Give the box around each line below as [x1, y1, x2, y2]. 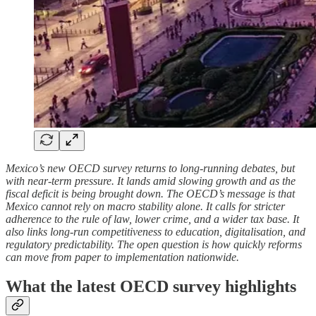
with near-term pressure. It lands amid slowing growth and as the [6, 174, 296, 187]
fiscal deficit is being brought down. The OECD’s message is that [6, 187, 295, 200]
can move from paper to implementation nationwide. [6, 250, 239, 263]
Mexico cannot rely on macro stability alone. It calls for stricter [6, 200, 285, 212]
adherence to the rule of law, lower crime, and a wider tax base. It [6, 212, 299, 225]
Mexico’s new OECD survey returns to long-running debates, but [6, 162, 295, 174]
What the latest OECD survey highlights [6, 277, 296, 296]
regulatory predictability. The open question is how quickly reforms [6, 238, 302, 250]
